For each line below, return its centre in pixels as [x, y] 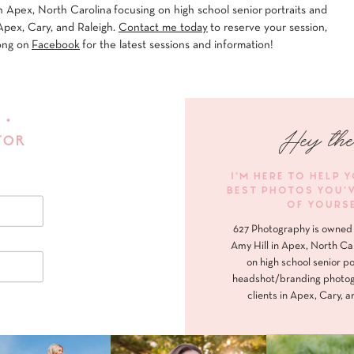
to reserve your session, [267, 28]
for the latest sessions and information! [177, 45]
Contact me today [163, 28]
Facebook [56, 45]
